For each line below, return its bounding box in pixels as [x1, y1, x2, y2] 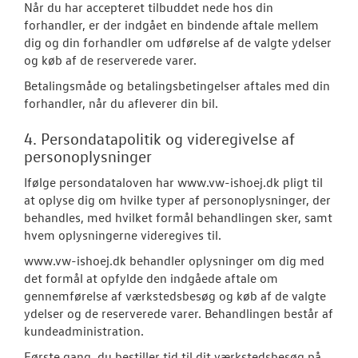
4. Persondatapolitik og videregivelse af [24, 129, 295, 148]
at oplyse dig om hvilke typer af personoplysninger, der [24, 192, 331, 208]
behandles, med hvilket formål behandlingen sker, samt [24, 209, 332, 225]
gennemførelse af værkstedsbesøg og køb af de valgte [24, 288, 326, 304]
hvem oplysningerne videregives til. [24, 227, 221, 243]
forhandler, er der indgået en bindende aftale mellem [24, 17, 319, 33]
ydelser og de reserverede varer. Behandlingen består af [24, 305, 333, 321]
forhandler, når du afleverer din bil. [24, 95, 218, 111]
